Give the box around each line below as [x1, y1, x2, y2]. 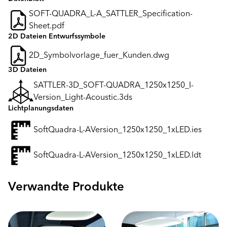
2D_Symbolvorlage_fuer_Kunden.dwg [29, 52, 169, 60]
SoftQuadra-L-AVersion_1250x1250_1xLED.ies [33, 126, 202, 135]
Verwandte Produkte [8, 181, 124, 194]
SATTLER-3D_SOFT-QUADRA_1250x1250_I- [33, 82, 194, 90]
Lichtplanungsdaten [8, 105, 73, 113]
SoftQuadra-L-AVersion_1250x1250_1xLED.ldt [33, 152, 201, 160]
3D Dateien [8, 66, 47, 74]
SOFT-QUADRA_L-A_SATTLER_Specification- [29, 10, 193, 19]
